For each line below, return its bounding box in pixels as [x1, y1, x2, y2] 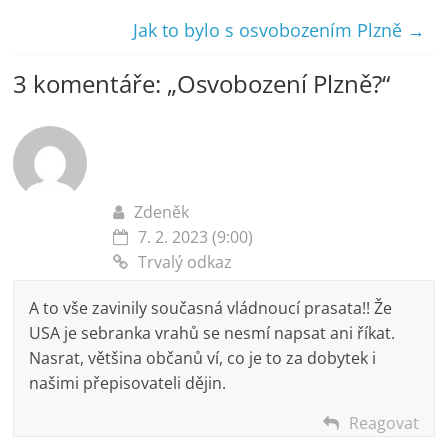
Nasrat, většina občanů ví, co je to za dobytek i [29, 346, 377, 369]
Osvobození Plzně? [177, 66, 383, 100]
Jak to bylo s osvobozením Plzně [132, 17, 407, 42]
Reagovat [348, 411, 419, 434]
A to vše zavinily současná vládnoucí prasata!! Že [29, 296, 393, 319]
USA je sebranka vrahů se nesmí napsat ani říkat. [29, 321, 396, 344]
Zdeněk [134, 200, 190, 223]
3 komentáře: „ [13, 66, 178, 100]
